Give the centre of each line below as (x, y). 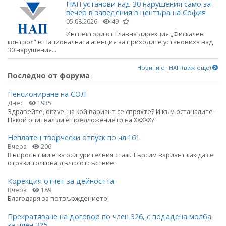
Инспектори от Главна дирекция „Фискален (135, 34)
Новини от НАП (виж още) (175, 67)
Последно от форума (49, 75)
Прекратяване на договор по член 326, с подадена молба (109, 216)
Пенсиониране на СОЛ (47, 94)
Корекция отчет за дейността (61, 181)
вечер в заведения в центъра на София (136, 12)
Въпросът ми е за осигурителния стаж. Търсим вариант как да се (111, 155)
